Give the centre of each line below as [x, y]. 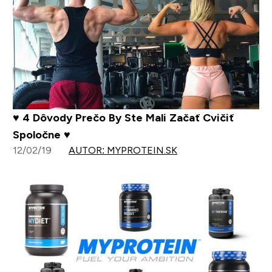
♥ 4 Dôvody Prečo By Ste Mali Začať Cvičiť [123, 117]
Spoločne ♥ [41, 134]
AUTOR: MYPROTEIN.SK [123, 150]
